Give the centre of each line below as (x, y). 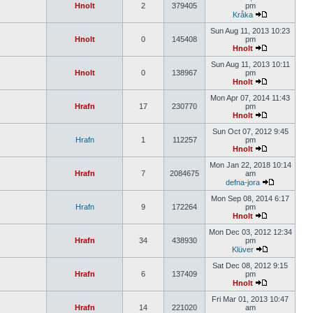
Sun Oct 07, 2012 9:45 (250, 131)
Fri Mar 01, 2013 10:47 (250, 299)
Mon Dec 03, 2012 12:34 (250, 232)
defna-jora (243, 182)
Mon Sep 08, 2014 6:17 (250, 198)
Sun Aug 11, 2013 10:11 (250, 64)
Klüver (243, 249)
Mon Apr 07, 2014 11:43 (250, 98)
